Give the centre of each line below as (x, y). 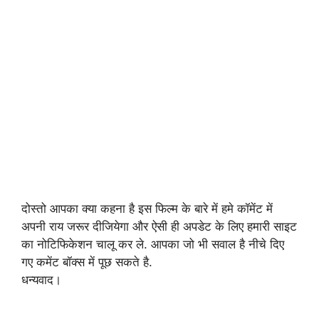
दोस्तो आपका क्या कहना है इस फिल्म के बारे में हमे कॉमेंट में (147, 209)
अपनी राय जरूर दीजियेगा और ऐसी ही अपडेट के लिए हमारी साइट (159, 227)
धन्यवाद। (41, 280)
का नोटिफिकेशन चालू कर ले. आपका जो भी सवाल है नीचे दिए (153, 245)
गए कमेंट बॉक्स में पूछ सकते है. (87, 262)
